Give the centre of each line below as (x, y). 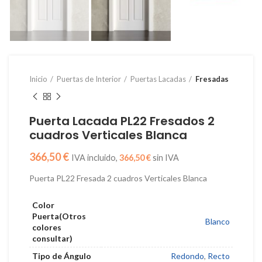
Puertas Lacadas (158, 79)
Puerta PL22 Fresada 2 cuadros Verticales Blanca (118, 178)
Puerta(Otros (59, 216)
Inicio (38, 79)
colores (47, 227)
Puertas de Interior (89, 79)
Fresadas (212, 79)
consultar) (52, 239)
